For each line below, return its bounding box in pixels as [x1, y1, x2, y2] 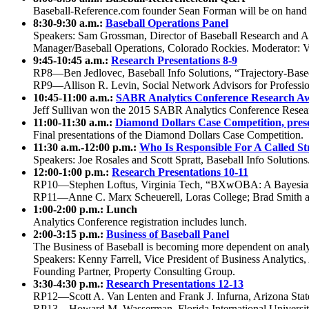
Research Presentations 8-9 [111, 54, 237, 66]
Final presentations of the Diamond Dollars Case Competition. [33, 129, 303, 141]
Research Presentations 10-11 [112, 166, 248, 178]
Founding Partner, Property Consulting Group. [33, 266, 235, 277]
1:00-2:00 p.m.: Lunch [33, 203, 137, 215]
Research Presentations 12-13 [106, 278, 243, 290]
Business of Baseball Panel [106, 228, 229, 240]
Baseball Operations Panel [106, 17, 228, 29]
